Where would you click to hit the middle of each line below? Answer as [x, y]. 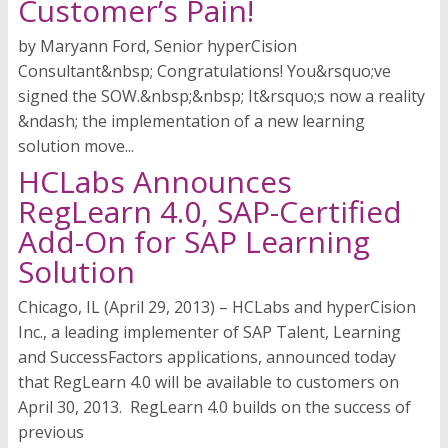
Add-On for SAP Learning [194, 242]
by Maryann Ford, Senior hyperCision [157, 46]
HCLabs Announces [155, 182]
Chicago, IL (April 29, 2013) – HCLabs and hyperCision [217, 307]
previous [51, 432]
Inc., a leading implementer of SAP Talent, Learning [209, 332]
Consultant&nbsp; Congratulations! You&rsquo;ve [204, 71]
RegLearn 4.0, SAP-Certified [210, 212]
